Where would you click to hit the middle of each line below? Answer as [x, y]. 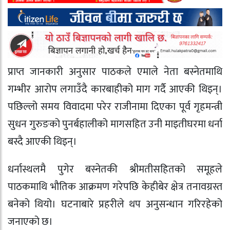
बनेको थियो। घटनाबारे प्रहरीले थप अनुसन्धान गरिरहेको [115, 205]
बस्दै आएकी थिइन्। [42, 141]
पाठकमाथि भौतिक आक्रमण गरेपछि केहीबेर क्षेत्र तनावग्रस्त [115, 187]
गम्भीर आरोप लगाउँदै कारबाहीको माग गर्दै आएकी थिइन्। [115, 89]
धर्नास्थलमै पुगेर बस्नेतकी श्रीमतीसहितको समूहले [115, 170]
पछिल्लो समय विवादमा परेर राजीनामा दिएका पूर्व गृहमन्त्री [115, 107]
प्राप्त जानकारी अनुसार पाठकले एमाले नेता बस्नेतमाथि [115, 72]
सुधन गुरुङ [28, 124]
